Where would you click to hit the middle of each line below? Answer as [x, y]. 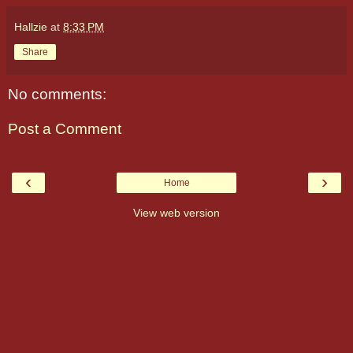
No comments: [57, 95]
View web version [176, 213]
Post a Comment [65, 128]
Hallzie [31, 27]
